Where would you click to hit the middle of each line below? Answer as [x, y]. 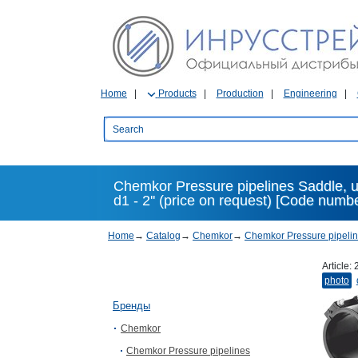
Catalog [163, 236]
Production [240, 93]
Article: [338, 266]
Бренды [131, 306]
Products [177, 93]
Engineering [310, 93]
